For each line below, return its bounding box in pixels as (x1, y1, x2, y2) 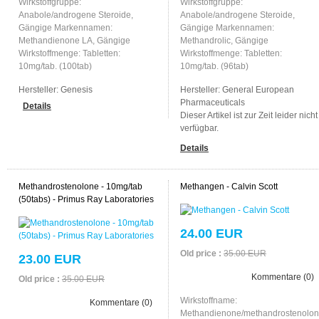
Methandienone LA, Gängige (18, 35, 130, 46)
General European (221, 84, 294, 95)
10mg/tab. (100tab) (18, 61, 92, 71)
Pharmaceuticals (179, 97, 245, 108)
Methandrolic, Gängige (179, 35, 268, 46)
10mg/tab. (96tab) (179, 61, 249, 71)
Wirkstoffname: (179, 295, 237, 305)
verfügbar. (179, 122, 219, 133)
